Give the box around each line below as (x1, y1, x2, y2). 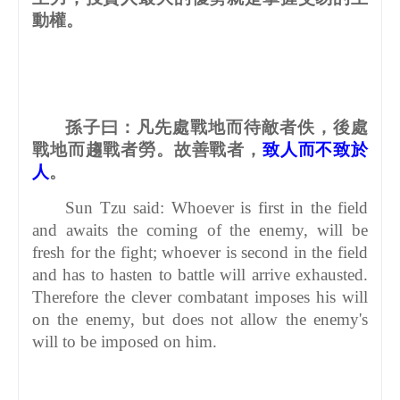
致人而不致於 (262, 139, 369, 159)
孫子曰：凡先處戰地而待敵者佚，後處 (65, 117, 368, 137)
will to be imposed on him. (32, 331, 217, 351)
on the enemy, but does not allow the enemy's (32, 309, 368, 329)
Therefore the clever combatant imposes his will (32, 287, 368, 306)
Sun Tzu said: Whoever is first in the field (65, 197, 368, 217)
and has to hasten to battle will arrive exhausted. (32, 264, 368, 284)
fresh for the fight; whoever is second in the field (32, 242, 368, 262)
